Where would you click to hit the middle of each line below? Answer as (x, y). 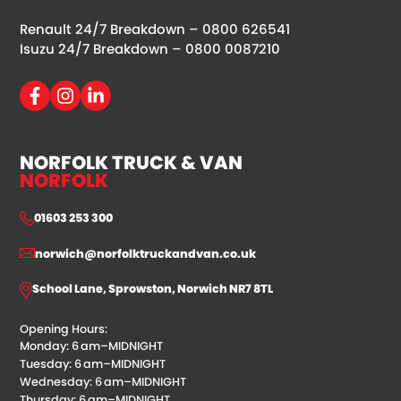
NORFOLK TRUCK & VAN (132, 162)
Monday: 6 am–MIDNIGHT (92, 346)
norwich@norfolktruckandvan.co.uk (146, 253)
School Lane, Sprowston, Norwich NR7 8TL (153, 288)
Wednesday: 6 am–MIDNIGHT (103, 381)
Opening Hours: (64, 328)
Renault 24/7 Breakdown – (111, 29)
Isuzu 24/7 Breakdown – (103, 48)
